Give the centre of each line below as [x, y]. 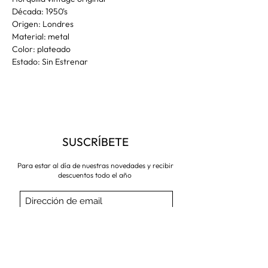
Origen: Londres [43, 24]
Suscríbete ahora [95, 222]
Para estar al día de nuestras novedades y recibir [95, 166]
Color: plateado [41, 49]
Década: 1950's [40, 12]
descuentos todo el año [95, 175]
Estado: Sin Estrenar [50, 62]
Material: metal [41, 37]
